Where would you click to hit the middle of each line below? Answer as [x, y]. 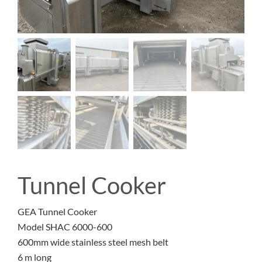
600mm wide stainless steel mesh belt [93, 242]
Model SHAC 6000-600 [65, 227]
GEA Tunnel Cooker [57, 211]
